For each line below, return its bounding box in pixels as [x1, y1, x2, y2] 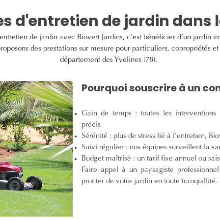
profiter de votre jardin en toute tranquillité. [82, 178, 218, 185]
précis [82, 121, 101, 129]
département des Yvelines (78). [59, 56, 157, 64]
